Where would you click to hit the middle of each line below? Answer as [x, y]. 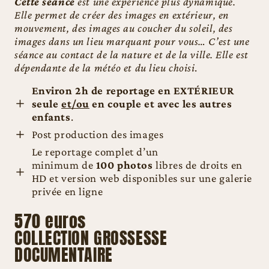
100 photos [124, 165]
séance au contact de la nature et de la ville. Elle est [131, 54]
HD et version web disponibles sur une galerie [142, 178]
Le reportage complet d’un [95, 152]
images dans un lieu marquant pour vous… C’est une [132, 41]
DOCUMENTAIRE [64, 255]
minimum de [64, 165]
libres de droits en [198, 165]
